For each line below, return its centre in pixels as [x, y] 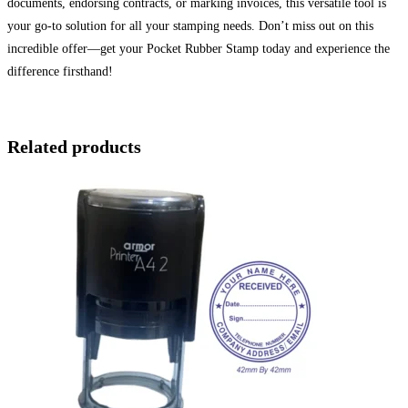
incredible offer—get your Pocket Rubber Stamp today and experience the [199, 49]
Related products [74, 146]
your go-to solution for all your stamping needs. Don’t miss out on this [190, 26]
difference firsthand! [60, 72]
